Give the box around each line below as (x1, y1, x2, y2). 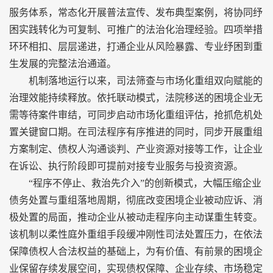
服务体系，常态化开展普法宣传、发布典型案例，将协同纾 (9, 7, 263, 18)
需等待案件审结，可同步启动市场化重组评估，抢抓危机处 (9, 110, 263, 120)
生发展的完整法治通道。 (9, 58, 116, 69)
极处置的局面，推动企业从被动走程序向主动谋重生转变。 (9, 212, 263, 222)
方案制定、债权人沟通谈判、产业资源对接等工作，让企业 (9, 144, 263, 154)
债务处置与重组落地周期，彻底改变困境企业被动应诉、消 (9, 195, 263, 205)
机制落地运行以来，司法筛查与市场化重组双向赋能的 (9, 76, 263, 86)
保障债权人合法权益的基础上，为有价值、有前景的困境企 (9, 246, 263, 257)
